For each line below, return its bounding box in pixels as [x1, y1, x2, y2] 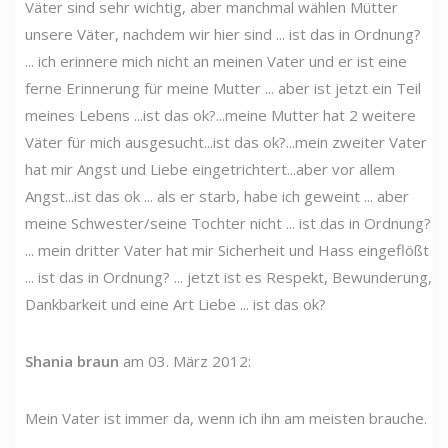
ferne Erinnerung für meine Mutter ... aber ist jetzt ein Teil [25, 77, 421, 98]
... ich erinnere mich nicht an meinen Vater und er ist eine [25, 50, 407, 71]
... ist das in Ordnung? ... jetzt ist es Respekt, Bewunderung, [25, 266, 432, 287]
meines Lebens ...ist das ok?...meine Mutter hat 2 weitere [25, 104, 416, 125]
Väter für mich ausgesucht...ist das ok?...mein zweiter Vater [25, 131, 427, 152]
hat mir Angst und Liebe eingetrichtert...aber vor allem [25, 158, 395, 179]
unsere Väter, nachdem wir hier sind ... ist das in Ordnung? [25, 23, 421, 44]
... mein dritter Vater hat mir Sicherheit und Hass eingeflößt [25, 239, 429, 260]
